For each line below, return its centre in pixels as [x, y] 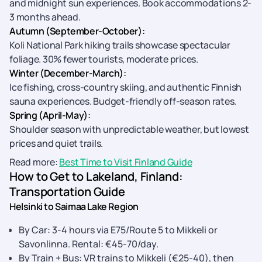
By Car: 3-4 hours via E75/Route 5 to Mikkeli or [118, 230]
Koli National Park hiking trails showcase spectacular [120, 45]
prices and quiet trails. [56, 143]
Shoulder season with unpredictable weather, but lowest [129, 129]
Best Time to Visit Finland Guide [126, 162]
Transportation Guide [67, 192]
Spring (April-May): [50, 115]
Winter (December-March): [68, 73]
